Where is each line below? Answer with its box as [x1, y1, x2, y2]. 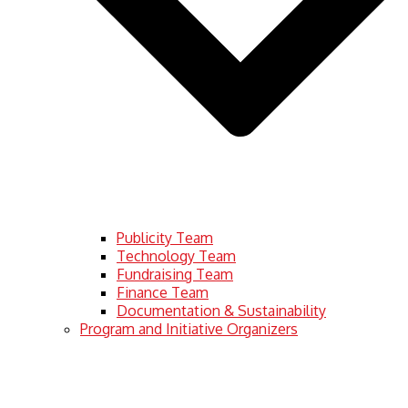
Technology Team [117, 246, 236, 265]
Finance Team [117, 282, 209, 301]
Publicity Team [117, 228, 213, 247]
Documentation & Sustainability [117, 301, 326, 320]
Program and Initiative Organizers [80, 319, 298, 338]
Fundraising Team [117, 264, 233, 283]
